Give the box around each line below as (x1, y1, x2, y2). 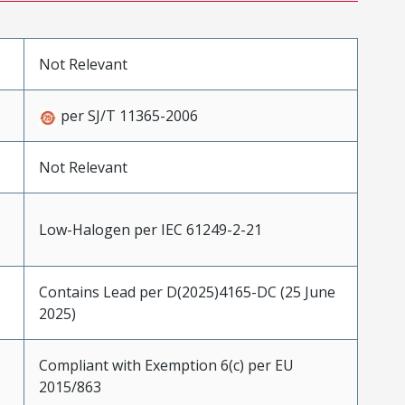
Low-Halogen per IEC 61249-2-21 (38, 220, 262, 240)
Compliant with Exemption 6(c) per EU (38, 355, 294, 376)
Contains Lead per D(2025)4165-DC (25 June (38, 282, 335, 303)
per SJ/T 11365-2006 (56, 106, 198, 127)
